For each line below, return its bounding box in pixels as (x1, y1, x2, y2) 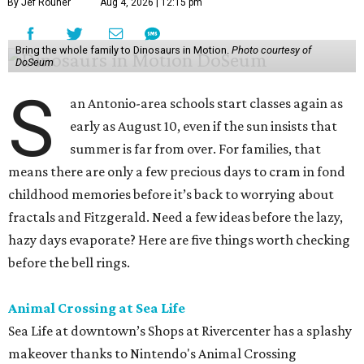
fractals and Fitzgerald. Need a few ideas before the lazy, (8, 209, 343, 226)
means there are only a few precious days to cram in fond (8, 163, 345, 180)
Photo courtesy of (231, 44, 311, 57)
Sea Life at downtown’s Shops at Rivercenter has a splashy (8, 323, 352, 340)
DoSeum (15, 56, 54, 69)
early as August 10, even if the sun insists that (70, 118, 338, 135)
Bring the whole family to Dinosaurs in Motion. (15, 44, 232, 57)
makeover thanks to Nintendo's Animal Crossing (8, 345, 297, 362)
